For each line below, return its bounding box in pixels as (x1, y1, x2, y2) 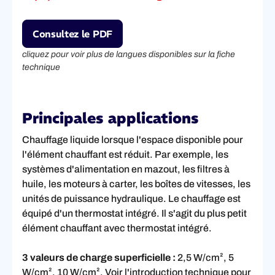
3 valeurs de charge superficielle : (22, 252, 176, 263)
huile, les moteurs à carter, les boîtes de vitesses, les (22, 178, 250, 189)
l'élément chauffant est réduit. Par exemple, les (22, 149, 228, 160)
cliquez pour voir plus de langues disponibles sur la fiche (22, 49, 235, 59)
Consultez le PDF (33, 27, 112, 40)
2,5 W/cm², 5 (176, 252, 234, 263)
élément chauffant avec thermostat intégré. (22, 222, 212, 233)
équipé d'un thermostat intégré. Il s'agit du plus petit (22, 207, 247, 219)
